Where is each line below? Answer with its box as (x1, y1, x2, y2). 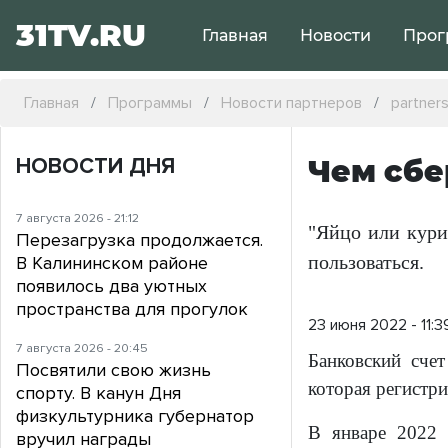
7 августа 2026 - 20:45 (16, 340, 148, 357)
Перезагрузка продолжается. (16, 229, 263, 252)
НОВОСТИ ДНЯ (16, 153, 175, 181)
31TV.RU (16, 17, 146, 54)
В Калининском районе (16, 252, 208, 275)
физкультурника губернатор (16, 405, 254, 428)
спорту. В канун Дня (16, 382, 181, 405)
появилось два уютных (16, 275, 207, 298)
